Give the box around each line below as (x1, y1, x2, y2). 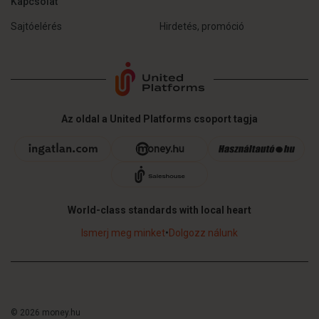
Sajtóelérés (11, 21, 62, 32)
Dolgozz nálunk (169, 227, 238, 239)
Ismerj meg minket (81, 227, 165, 239)
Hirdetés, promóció (159, 21, 244, 32)
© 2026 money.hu (11, 308, 80, 318)
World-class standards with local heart (68, 204, 251, 216)
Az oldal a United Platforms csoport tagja (61, 113, 258, 125)
